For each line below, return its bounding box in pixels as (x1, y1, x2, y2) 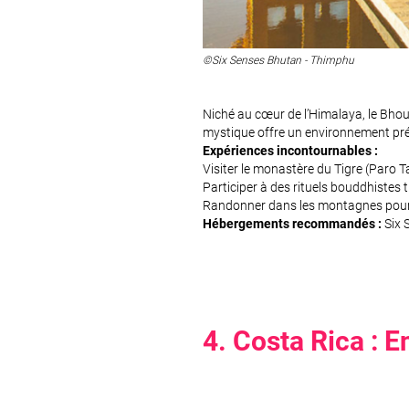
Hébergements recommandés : (203, 215, 382, 231)
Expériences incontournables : (203, 142, 378, 158)
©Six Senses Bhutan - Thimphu (203, 53, 354, 67)
